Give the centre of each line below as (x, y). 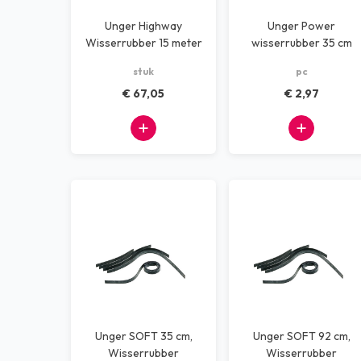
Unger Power (301, 26)
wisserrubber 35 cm (301, 43)
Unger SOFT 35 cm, (143, 336)
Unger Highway (143, 26)
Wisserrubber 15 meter (143, 43)
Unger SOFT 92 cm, (301, 336)
